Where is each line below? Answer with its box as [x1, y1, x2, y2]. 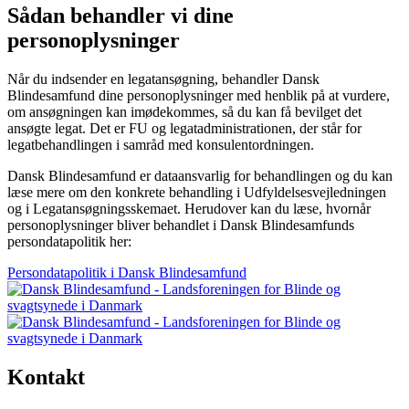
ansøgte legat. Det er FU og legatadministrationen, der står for [7, 120, 362, 136]
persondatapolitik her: [7, 233, 131, 249]
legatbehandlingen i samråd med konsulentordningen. [7, 136, 314, 152]
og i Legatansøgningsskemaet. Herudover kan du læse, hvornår [7, 200, 371, 216]
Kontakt [7, 364, 85, 389]
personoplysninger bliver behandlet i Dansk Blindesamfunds [7, 216, 354, 233]
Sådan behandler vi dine [7, 3, 234, 27]
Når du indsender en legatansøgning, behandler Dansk [7, 70, 320, 87]
